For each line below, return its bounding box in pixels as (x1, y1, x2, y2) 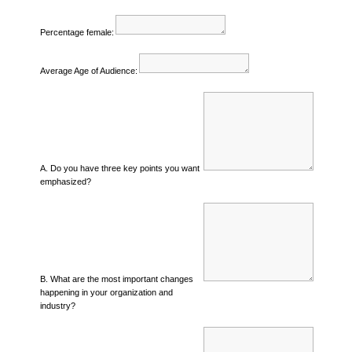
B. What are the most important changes (39, 273, 193, 284)
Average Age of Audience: (39, 65, 137, 75)
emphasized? (39, 176, 91, 186)
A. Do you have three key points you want (39, 163, 200, 173)
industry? (39, 300, 75, 310)
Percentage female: (39, 27, 114, 37)
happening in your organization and (39, 287, 173, 297)
